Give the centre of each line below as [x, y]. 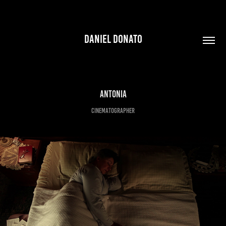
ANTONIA [113, 94]
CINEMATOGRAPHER [113, 111]
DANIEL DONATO [113, 39]
